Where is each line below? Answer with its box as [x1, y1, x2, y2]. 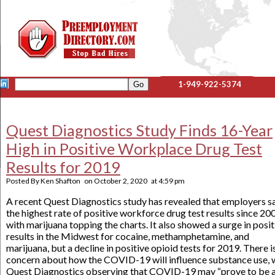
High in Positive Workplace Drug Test [6, 139, 262, 158]
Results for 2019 [6, 158, 120, 176]
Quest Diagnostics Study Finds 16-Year [6, 121, 273, 139]
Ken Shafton [41, 176, 80, 185]
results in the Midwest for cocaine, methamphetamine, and [6, 230, 249, 242]
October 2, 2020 [94, 176, 147, 185]
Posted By [6, 176, 41, 185]
